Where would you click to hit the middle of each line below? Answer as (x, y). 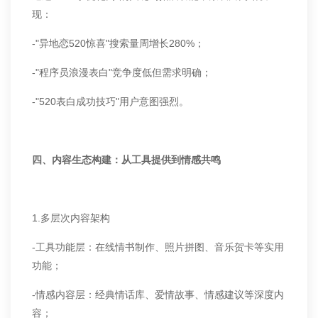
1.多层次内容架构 (71, 218)
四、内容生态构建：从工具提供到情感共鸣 (126, 160)
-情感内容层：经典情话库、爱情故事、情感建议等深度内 (158, 295)
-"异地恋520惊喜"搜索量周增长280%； (118, 43)
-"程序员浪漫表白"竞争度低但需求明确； (122, 72)
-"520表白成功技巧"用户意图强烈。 (110, 102)
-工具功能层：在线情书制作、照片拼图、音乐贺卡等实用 (158, 247)
